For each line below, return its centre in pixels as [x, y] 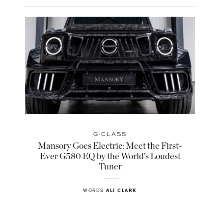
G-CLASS [110, 135]
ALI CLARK [122, 191]
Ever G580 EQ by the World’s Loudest [110, 156]
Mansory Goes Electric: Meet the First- [110, 146]
